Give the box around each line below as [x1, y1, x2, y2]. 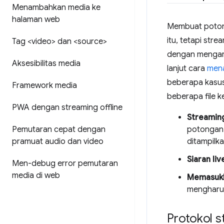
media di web [12, 170, 60, 180]
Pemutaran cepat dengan [12, 124, 105, 134]
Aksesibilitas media [12, 58, 80, 68]
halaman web [12, 14, 60, 24]
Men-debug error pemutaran [12, 158, 118, 168]
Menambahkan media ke [12, 2, 100, 12]
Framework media [12, 80, 77, 90]
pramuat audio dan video [12, 136, 103, 146]
